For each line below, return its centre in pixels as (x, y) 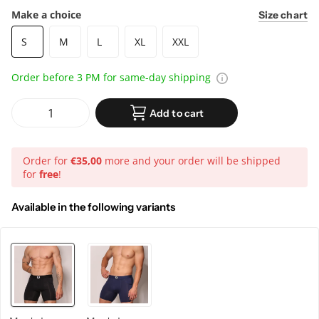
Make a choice (46, 15)
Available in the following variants (93, 207)
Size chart (283, 15)
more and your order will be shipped (191, 160)
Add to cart (177, 113)
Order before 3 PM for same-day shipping (113, 78)
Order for (47, 160)
